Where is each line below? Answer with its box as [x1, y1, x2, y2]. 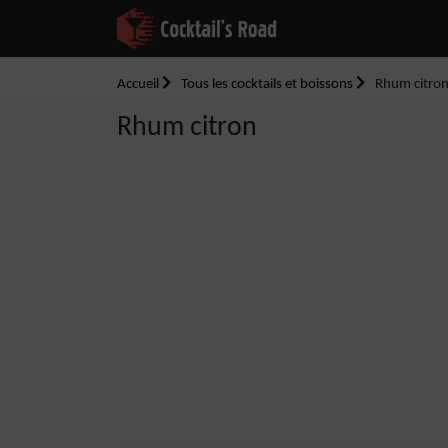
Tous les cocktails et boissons [181, 77, 356, 92]
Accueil [117, 77, 162, 92]
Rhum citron [117, 114, 257, 142]
